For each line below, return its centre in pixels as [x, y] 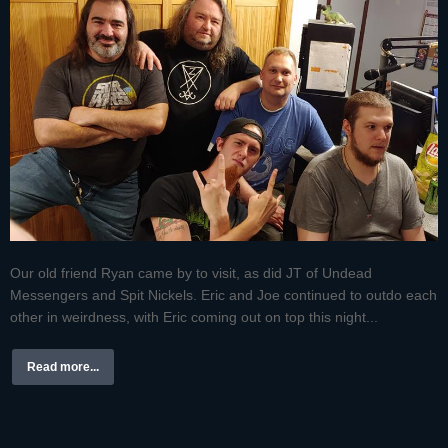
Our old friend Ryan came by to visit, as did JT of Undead [191, 272]
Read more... [63, 366]
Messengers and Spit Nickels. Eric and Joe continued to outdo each [223, 294]
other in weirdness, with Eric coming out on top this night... [194, 316]
